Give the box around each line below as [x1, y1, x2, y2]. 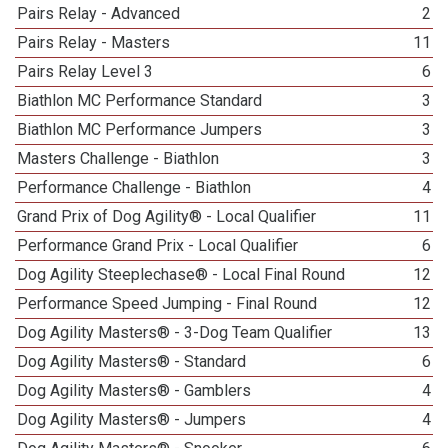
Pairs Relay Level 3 [17, 62, 154, 81]
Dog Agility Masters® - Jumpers [17, 410, 247, 429]
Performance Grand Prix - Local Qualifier [17, 236, 299, 255]
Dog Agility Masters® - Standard [17, 352, 247, 371]
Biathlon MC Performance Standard [17, 91, 263, 110]
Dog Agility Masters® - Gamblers [17, 381, 252, 400]
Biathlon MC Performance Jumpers [17, 120, 263, 139]
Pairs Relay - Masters [17, 33, 171, 52]
